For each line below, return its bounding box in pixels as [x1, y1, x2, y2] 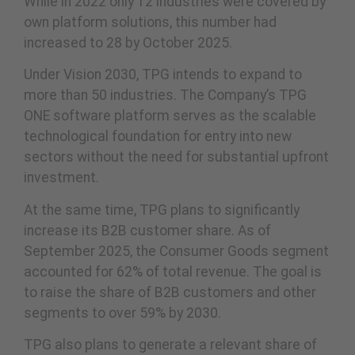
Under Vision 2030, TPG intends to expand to [24, 67, 302, 83]
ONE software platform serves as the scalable [24, 108, 316, 124]
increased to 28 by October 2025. [24, 34, 232, 51]
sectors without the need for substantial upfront [24, 149, 329, 166]
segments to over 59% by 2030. [24, 304, 221, 321]
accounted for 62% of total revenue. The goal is [24, 263, 322, 280]
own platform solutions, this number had [24, 13, 277, 30]
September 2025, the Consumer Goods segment [24, 242, 329, 259]
